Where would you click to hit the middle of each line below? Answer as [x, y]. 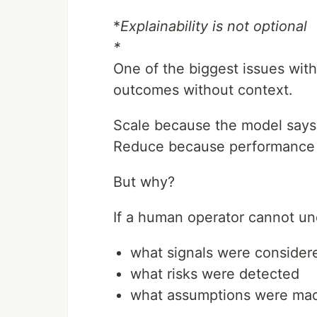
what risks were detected [215, 274]
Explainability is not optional [214, 26]
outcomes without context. [203, 90]
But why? [144, 182]
